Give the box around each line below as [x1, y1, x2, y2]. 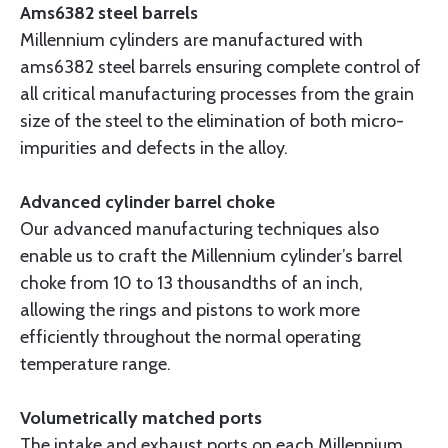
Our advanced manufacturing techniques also [20, 218, 379, 241]
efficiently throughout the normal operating [20, 326, 361, 349]
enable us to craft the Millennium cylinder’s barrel [20, 245, 402, 268]
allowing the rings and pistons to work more [20, 299, 360, 322]
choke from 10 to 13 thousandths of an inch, [20, 272, 363, 295]
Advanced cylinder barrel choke [20, 191, 275, 214]
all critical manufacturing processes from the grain [20, 83, 414, 106]
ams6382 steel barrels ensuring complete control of [20, 56, 421, 79]
